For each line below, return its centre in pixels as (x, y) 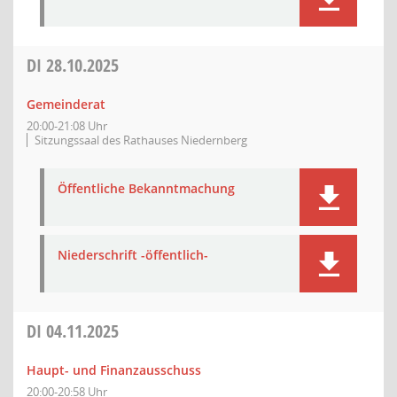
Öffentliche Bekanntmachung (146, 188)
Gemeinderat (66, 104)
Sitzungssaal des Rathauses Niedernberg (141, 140)
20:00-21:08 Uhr (67, 126)
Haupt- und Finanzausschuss (114, 370)
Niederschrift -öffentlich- (133, 255)
